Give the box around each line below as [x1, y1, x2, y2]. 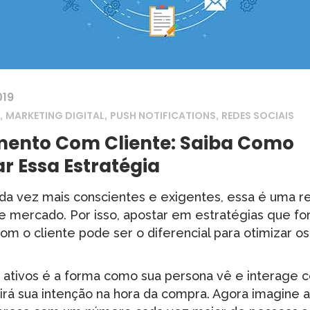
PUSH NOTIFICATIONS [110, 109, 216, 122]
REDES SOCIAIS [221, 109, 294, 122]
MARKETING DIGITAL [6, 109, 104, 122]
